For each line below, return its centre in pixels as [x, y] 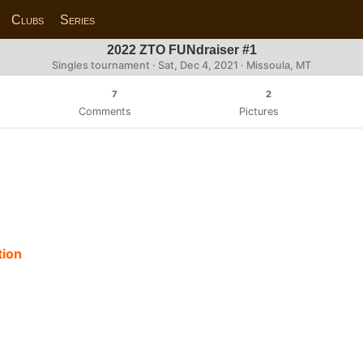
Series [78, 19]
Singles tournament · [105, 65]
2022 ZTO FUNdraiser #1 [181, 50]
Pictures [258, 111]
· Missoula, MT [275, 65]
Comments [105, 111]
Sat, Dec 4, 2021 [198, 65]
